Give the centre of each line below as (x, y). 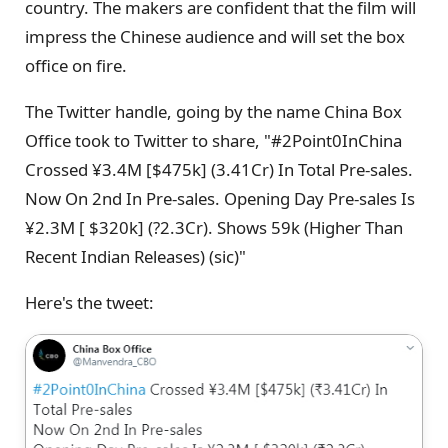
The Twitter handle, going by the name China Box (213, 111)
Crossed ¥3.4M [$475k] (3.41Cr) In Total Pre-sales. (219, 169)
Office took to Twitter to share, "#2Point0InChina (213, 140)
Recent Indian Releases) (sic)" (135, 256)
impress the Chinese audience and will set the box (215, 37)
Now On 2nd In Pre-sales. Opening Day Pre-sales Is (220, 198)
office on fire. (76, 66)
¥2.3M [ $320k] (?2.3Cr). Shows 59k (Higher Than (214, 227)
